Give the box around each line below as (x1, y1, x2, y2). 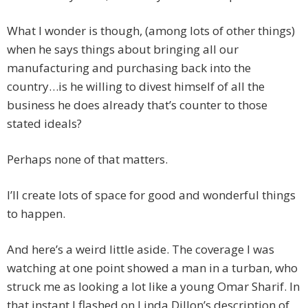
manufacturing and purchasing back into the (7, 60, 251, 76)
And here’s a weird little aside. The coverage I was (7, 241, 274, 258)
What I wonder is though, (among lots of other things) (7, 23, 295, 39)
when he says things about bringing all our (7, 41, 239, 58)
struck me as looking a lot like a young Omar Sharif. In (7, 278, 300, 295)
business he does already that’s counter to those (7, 97, 267, 113)
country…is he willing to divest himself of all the (7, 78, 265, 95)
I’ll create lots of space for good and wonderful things (7, 187, 296, 203)
